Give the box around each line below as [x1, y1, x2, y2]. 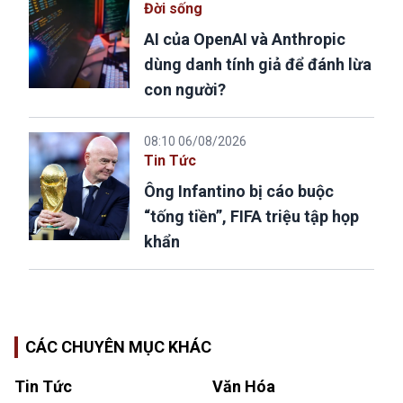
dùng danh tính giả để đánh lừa [144, 54, 372, 74]
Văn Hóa [212, 376, 275, 396]
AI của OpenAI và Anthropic [144, 29, 345, 49]
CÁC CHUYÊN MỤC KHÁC [25, 336, 211, 356]
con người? [144, 79, 226, 99]
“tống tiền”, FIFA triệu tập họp [144, 206, 359, 226]
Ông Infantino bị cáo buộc [144, 181, 334, 201]
